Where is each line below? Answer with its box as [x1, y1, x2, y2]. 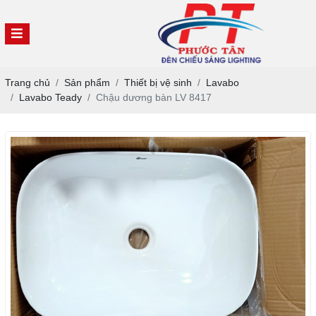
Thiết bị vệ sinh [123, 77, 192, 88]
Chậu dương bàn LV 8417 [95, 92, 212, 103]
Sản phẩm [63, 77, 110, 88]
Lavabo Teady [18, 92, 82, 103]
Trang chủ [4, 77, 50, 88]
